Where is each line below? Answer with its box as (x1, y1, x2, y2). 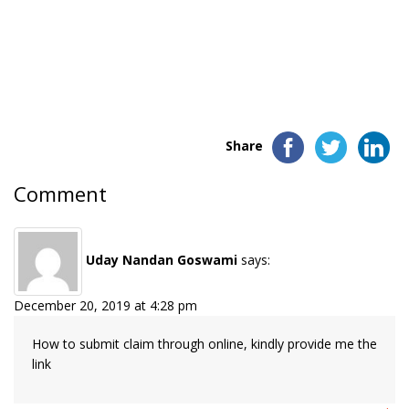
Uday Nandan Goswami (86, 251, 237, 269)
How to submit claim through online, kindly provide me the (32, 335, 377, 352)
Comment (14, 180, 107, 207)
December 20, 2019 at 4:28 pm (14, 297, 197, 314)
